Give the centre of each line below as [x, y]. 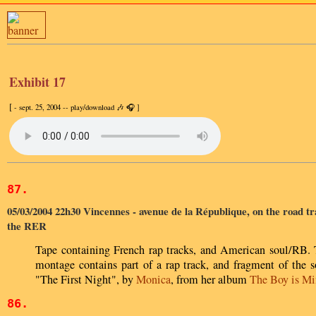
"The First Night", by [86, 279]
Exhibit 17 [37, 82]
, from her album [210, 279]
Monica [153, 279]
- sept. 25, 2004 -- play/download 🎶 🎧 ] [77, 107]
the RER [27, 225]
